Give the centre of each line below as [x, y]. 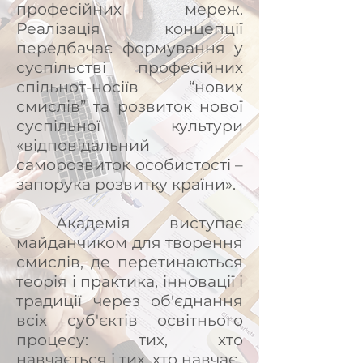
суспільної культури [130, 126]
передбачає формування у [130, 48]
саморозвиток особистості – [130, 165]
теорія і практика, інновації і [130, 282]
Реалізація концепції [130, 29]
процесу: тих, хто [130, 340]
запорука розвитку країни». [126, 184]
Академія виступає [130, 223]
